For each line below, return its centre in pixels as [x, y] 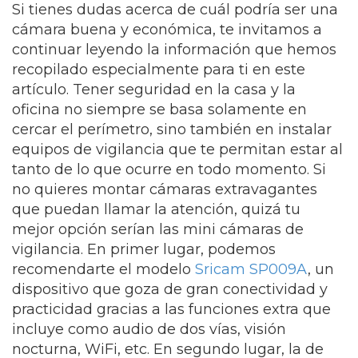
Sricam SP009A [251, 269]
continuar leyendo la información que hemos [174, 50]
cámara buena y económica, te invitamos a [167, 30]
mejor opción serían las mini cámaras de [158, 229]
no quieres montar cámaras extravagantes [165, 189]
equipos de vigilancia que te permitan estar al [177, 149]
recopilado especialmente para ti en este [159, 70]
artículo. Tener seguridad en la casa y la [154, 89]
